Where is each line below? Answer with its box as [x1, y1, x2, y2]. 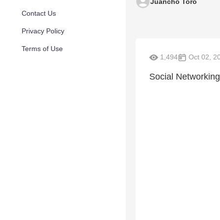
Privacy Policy [22, 27, 64, 35]
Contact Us [22, 9, 56, 17]
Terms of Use [22, 45, 63, 53]
